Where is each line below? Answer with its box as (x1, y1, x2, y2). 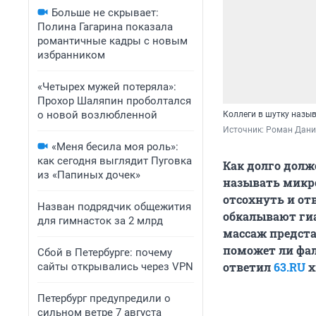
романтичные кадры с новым (37, 35, 188, 47)
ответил (223, 260, 274, 275)
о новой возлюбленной (37, 109, 157, 121)
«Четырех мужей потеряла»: (37, 80, 176, 93)
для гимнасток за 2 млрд (37, 214, 163, 227)
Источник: (223, 125, 266, 135)
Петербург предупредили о (37, 292, 171, 305)
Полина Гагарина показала (37, 20, 173, 33)
